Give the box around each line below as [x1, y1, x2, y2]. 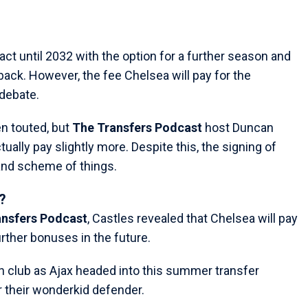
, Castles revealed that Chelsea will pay [87, 211, 298, 226]
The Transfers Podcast [72, 120, 202, 135]
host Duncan [202, 120, 274, 135]
